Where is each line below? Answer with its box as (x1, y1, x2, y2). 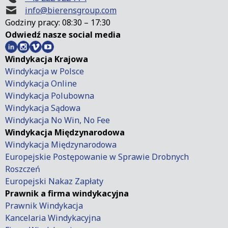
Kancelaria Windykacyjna (5, 212, 101, 223)
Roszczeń (5, 163, 40, 175)
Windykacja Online (5, 77, 77, 89)
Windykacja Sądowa (5, 102, 80, 113)
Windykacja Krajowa (5, 53, 88, 65)
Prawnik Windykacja (5, 199, 83, 211)
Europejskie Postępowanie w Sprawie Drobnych (5, 151, 189, 162)
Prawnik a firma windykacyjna (5, 187, 129, 199)
